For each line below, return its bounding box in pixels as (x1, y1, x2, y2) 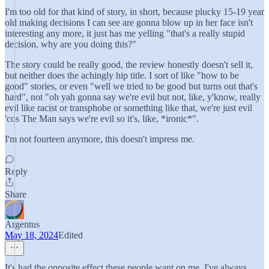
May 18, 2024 (5, 230, 58, 240)
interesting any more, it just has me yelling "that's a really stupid (5, 28, 245, 38)
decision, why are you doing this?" (5, 39, 136, 49)
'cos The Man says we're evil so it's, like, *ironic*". (5, 113, 199, 124)
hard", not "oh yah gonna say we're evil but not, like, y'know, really (5, 92, 261, 102)
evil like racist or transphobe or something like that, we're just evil (5, 103, 252, 113)
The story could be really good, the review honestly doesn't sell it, (5, 59, 253, 70)
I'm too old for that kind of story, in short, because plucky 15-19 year (5, 7, 264, 17)
